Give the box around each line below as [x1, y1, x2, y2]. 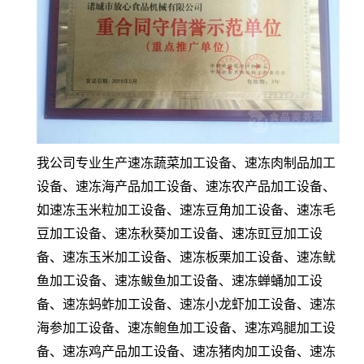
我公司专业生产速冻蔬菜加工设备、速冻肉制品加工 [37, 155, 336, 170]
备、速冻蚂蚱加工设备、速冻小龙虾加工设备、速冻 [37, 297, 336, 311]
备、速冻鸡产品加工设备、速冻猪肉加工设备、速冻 [37, 344, 336, 358]
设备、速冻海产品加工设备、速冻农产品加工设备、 [37, 179, 336, 193]
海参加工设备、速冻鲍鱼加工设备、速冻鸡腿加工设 [37, 320, 336, 335]
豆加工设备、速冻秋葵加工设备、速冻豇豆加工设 [37, 226, 323, 240]
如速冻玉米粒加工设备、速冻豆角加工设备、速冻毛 [37, 202, 336, 217]
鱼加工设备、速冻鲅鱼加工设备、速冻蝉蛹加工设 [37, 273, 323, 288]
